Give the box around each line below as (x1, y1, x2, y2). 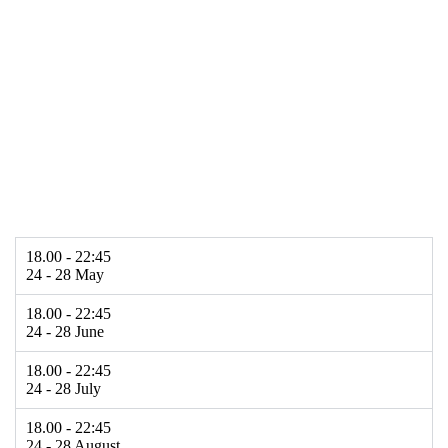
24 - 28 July (26, 379, 101, 397)
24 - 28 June (26, 322, 104, 340)
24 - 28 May (26, 265, 104, 283)
